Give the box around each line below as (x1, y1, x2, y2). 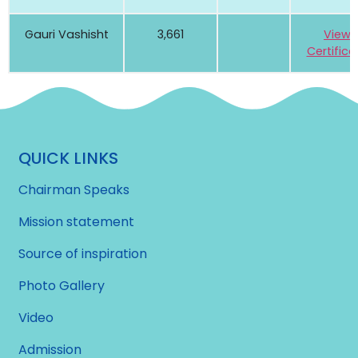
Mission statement (18, 212, 135, 231)
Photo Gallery (18, 276, 105, 295)
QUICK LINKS (18, 146, 119, 169)
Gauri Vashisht (24, 26, 109, 43)
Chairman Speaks (18, 180, 130, 199)
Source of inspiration (18, 244, 148, 263)
